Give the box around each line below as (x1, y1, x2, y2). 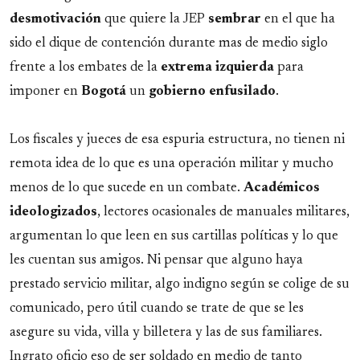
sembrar (208, 13, 261, 27)
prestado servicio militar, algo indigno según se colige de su (10, 278, 350, 292)
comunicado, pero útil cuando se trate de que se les (10, 302, 304, 316)
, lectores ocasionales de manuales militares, (97, 206, 350, 219)
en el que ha (261, 13, 335, 27)
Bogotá (81, 85, 126, 99)
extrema (161, 61, 212, 75)
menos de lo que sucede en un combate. (10, 182, 243, 195)
